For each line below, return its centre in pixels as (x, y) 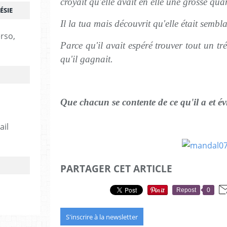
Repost (186, 190)
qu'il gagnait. (87, 59)
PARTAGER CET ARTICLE (116, 168)
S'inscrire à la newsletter (102, 217)
